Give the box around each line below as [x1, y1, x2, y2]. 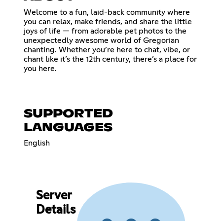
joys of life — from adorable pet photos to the [24, 27, 186, 35]
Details [36, 204, 75, 217]
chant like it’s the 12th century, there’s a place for [24, 55, 197, 63]
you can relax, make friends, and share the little [24, 17, 192, 26]
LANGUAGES [24, 121, 112, 134]
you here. [24, 64, 57, 73]
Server [36, 190, 72, 202]
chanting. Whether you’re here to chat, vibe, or [24, 45, 190, 54]
